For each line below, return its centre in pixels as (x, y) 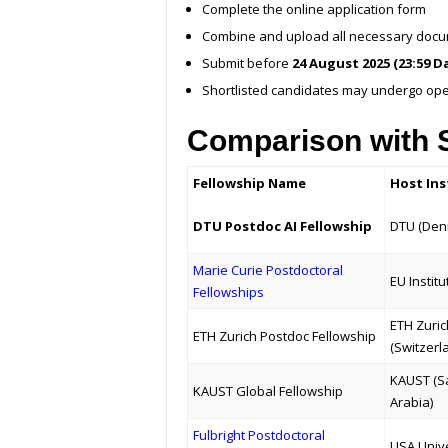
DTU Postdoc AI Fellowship (283, 226)
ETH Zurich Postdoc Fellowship (285, 336)
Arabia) (412, 402)
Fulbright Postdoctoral (259, 435)
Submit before (247, 63)
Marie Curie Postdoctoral (268, 270)
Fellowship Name (250, 183)
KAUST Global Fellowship (268, 391)
